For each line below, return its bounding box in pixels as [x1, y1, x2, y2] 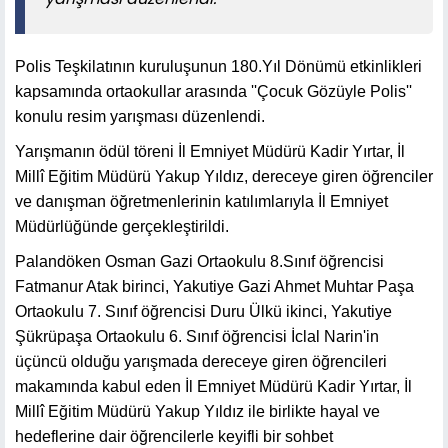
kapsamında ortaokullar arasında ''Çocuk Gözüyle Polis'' [15, 82, 412, 100]
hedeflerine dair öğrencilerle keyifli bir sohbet [15, 427, 333, 445]
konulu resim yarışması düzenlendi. [15, 107, 265, 125]
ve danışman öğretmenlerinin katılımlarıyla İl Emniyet [15, 192, 388, 210]
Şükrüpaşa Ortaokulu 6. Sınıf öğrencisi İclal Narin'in [15, 327, 379, 345]
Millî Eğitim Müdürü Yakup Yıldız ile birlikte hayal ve [15, 402, 380, 420]
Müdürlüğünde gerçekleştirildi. [15, 217, 229, 235]
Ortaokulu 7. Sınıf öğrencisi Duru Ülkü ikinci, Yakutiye [15, 302, 392, 320]
